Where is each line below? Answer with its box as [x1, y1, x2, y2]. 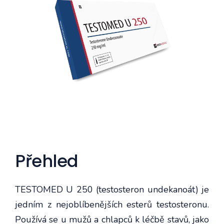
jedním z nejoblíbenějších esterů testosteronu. [15, 198, 209, 210]
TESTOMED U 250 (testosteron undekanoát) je [15, 183, 209, 195]
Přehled [15, 148, 78, 173]
